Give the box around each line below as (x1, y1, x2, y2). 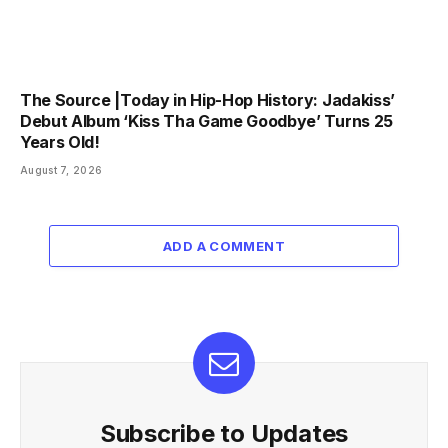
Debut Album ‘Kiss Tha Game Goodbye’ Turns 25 (20, 111, 393, 132)
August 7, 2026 (20, 164, 103, 177)
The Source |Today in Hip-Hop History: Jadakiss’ (20, 90, 395, 111)
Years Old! (20, 132, 100, 153)
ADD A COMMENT (162, 238, 286, 255)
